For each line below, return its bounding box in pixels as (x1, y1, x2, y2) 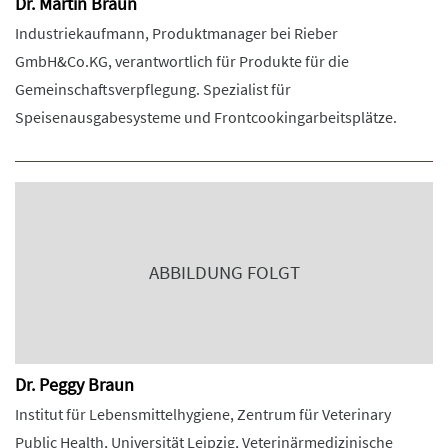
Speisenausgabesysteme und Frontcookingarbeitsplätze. (15, 107, 397, 127)
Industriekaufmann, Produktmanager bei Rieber (15, 23, 338, 43)
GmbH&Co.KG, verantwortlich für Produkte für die (15, 51, 349, 71)
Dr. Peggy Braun (15, 373, 134, 396)
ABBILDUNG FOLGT (148, 261, 300, 284)
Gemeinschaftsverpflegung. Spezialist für (15, 79, 291, 99)
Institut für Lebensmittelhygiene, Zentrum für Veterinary (15, 404, 391, 424)
